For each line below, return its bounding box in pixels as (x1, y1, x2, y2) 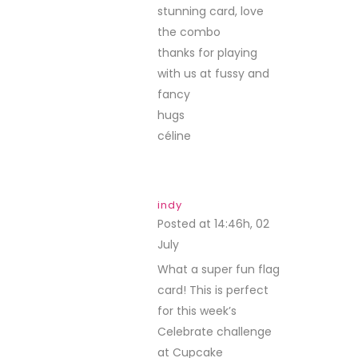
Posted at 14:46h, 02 (157, 216, 269, 232)
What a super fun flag (157, 261, 280, 277)
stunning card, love (157, 3, 264, 19)
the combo (157, 24, 221, 40)
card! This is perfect (157, 282, 268, 298)
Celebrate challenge (157, 324, 272, 340)
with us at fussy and (157, 66, 269, 82)
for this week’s (157, 303, 237, 319)
